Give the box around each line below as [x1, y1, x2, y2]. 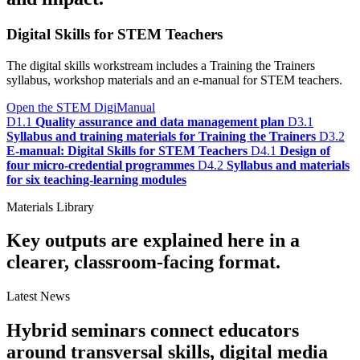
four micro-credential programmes [6, 157, 194, 172]
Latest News [6, 289, 70, 304]
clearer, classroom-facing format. [6, 252, 280, 273]
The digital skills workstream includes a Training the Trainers [6, 58, 315, 72]
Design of [280, 143, 330, 157]
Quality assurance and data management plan [35, 114, 284, 129]
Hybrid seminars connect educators [6, 320, 299, 342]
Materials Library [6, 199, 94, 214]
